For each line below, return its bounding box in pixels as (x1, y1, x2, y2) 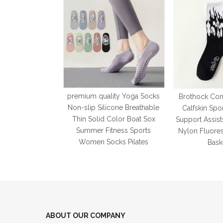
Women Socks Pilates (79, 138, 148, 146)
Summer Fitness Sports (76, 126, 151, 134)
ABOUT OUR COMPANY (46, 212, 125, 220)
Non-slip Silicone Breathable (68, 104, 159, 111)
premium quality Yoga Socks (67, 92, 160, 100)
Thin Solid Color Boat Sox (72, 115, 155, 123)
